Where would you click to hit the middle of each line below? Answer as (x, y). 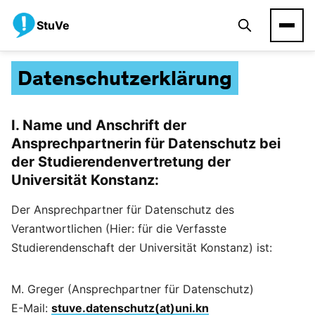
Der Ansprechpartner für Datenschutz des (123, 210)
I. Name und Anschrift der (99, 125)
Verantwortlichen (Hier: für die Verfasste (119, 229)
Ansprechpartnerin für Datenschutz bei (146, 143)
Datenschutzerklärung (124, 78)
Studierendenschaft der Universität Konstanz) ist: (142, 247)
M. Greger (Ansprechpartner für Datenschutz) (133, 289)
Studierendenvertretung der (133, 162)
